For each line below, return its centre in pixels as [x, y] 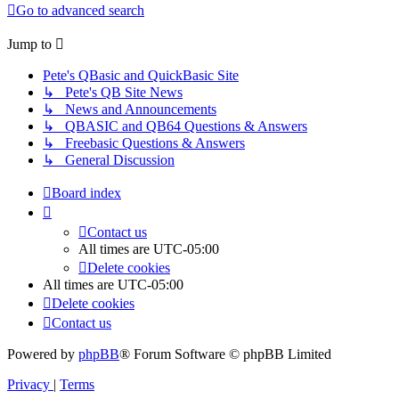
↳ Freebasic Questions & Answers [144, 143]
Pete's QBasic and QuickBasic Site [141, 76]
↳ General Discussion [109, 160]
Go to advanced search [80, 11]
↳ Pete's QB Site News [113, 93]
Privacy [28, 385]
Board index [86, 193]
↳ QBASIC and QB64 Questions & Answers [175, 126]
